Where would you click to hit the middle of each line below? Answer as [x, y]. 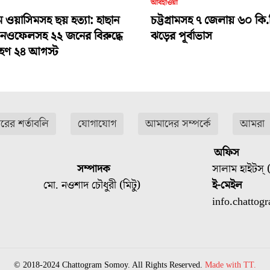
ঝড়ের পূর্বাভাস [181, 36]
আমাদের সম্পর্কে [178, 124]
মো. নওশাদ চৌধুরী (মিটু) [92, 185]
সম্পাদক [94, 169]
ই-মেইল [228, 185]
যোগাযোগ [97, 124]
